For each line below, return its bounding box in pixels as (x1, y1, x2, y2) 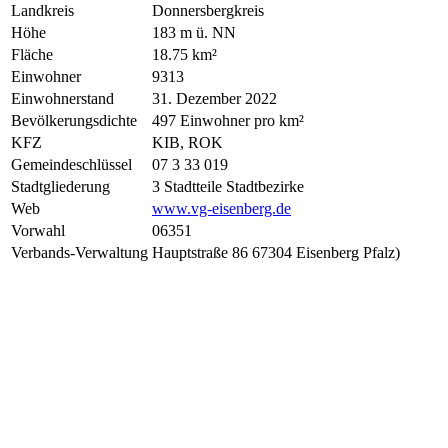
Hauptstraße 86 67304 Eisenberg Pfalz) (152, 243, 400, 261)
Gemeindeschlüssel (11, 155, 132, 173)
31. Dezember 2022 (152, 89, 277, 107)
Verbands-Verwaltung (11, 243, 148, 261)
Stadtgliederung (11, 177, 110, 195)
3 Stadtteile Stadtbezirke (152, 177, 304, 195)
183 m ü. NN (152, 23, 236, 41)
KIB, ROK (152, 133, 223, 151)
